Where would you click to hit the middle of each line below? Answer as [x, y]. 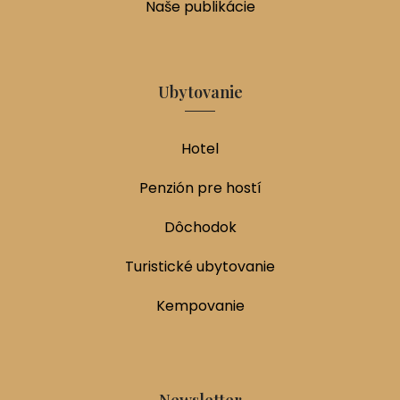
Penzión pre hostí [200, 188]
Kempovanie [200, 306]
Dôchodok [200, 228]
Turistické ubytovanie [200, 267]
